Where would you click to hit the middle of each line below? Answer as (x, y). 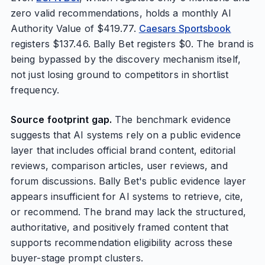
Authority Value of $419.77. (75, 28)
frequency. (35, 90)
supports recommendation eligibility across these (121, 243)
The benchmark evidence (172, 119)
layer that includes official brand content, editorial (123, 150)
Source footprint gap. (61, 119)
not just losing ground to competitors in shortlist (119, 75)
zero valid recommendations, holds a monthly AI (121, 13)
